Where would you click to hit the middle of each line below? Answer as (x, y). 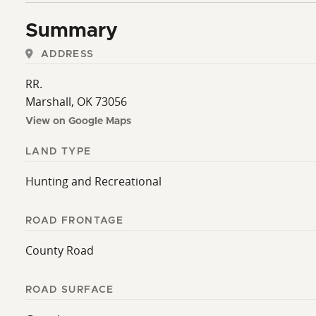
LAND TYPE (59, 151)
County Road (60, 250)
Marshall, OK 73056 (76, 101)
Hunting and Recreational (93, 181)
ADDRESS (66, 54)
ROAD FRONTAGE (75, 220)
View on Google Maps (78, 121)
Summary (72, 31)
